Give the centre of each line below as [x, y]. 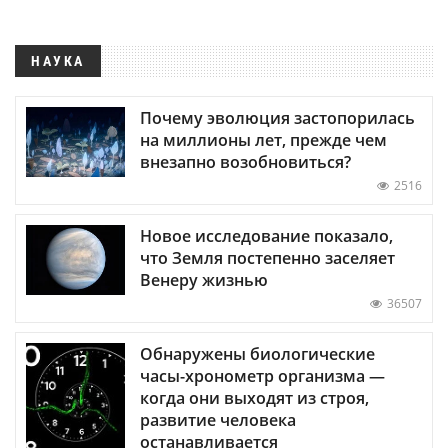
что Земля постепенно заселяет [267, 258]
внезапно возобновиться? [245, 162]
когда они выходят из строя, [254, 398]
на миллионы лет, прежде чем [263, 140]
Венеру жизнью [204, 280]
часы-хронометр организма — [262, 376]
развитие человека [218, 420]
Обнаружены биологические [257, 354]
